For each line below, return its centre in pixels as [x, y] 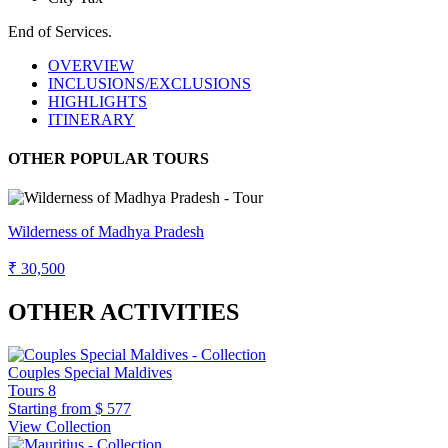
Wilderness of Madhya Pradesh [106, 232]
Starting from [49, 409]
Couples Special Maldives [90, 373]
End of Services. [60, 31]
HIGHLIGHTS [97, 101]
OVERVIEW [91, 65]
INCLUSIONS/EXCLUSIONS [149, 83]
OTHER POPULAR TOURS [108, 158]
